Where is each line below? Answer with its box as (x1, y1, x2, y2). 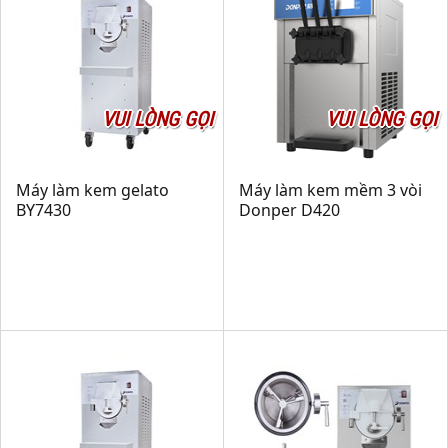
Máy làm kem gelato (16, 179, 169, 201)
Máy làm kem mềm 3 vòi (239, 179, 422, 201)
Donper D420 (239, 199, 340, 221)
